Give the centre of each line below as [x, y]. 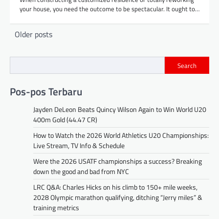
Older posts [33, 34]
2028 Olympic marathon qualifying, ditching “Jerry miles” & [118, 197]
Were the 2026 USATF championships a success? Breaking [118, 161]
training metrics [56, 208]
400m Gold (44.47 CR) [65, 120]
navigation [32, 46]
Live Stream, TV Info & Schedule [79, 146]
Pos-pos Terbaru [46, 92]
